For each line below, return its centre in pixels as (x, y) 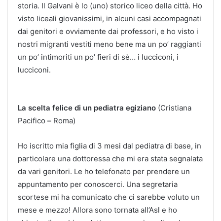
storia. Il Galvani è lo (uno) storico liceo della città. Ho (110, 6)
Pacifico (33, 121)
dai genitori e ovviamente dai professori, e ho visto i (108, 32)
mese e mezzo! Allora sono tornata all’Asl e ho (97, 210)
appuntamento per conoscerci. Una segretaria (98, 184)
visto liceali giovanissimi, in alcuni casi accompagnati (110, 19)
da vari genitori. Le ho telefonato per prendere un (104, 172)
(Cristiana (175, 108)
